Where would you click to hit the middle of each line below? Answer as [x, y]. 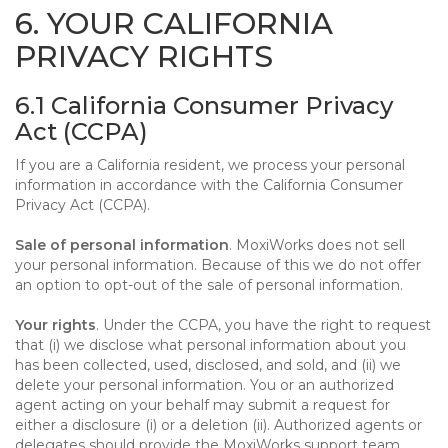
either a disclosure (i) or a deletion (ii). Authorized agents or [218, 425]
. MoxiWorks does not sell [317, 245]
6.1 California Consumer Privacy [204, 105]
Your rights [55, 325]
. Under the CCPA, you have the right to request [263, 325]
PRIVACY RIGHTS [144, 56]
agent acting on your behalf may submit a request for [202, 405]
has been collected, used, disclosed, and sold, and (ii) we [208, 365]
